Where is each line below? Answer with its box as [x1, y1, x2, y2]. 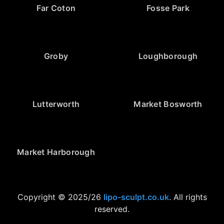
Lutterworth [32, 98, 80, 109]
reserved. [94, 203, 129, 214]
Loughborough [138, 50, 198, 61]
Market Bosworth [133, 98, 202, 109]
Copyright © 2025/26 [17, 191, 103, 202]
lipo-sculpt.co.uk [103, 191, 169, 202]
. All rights [168, 191, 207, 202]
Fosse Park [146, 2, 189, 13]
